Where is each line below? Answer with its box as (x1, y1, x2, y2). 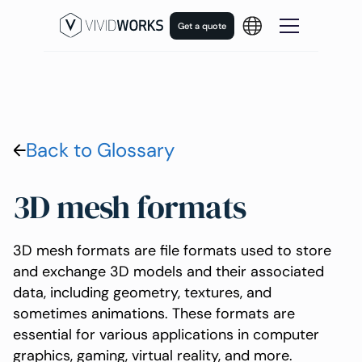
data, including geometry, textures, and (13, 284, 271, 301)
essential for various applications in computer (13, 326, 319, 343)
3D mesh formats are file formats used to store (13, 242, 331, 259)
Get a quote (178, 19, 226, 32)
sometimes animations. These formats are (13, 305, 295, 322)
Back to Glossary (26, 137, 175, 162)
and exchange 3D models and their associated (13, 263, 324, 280)
